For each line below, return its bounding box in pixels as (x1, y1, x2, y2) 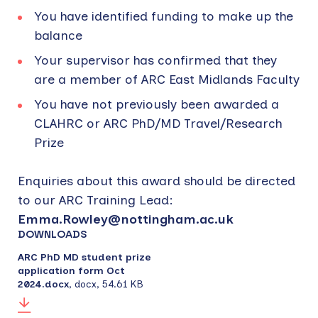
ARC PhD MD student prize (18, 251, 151, 264)
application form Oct (18, 265, 125, 278)
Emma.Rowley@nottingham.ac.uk (18, 212, 237, 228)
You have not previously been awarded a (34, 97, 279, 113)
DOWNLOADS (18, 228, 87, 241)
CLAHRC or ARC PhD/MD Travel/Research (34, 116, 283, 132)
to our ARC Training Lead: (18, 192, 173, 209)
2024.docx (18, 278, 69, 291)
